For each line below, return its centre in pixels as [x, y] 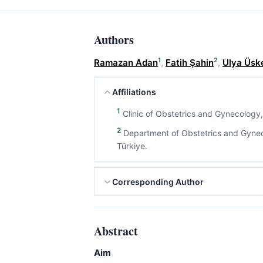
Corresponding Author [158, 182]
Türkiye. [132, 146]
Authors [114, 40]
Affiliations [134, 92]
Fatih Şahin [190, 63]
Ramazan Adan [126, 63]
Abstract [116, 231]
